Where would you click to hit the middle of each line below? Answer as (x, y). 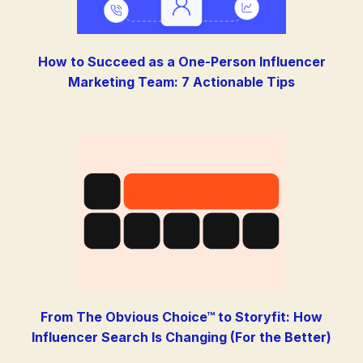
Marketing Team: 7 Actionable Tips (181, 82)
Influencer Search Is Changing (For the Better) (181, 337)
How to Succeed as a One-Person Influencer (181, 62)
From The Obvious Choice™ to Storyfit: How (181, 317)
